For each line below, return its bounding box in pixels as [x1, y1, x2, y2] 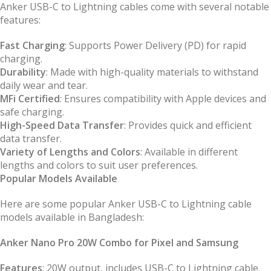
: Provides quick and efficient [124, 119, 252, 132]
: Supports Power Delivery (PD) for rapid [65, 39, 246, 53]
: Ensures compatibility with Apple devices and [60, 92, 266, 106]
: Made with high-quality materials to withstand [46, 65, 258, 79]
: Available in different [140, 145, 238, 159]
